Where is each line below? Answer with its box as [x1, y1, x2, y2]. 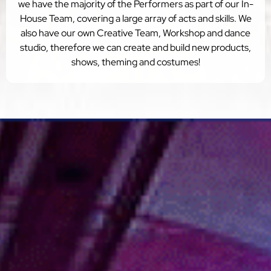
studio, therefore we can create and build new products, [20, 41, 251, 54]
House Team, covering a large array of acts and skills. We [19, 11, 252, 25]
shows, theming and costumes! [71, 55, 200, 68]
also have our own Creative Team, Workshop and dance [21, 26, 250, 39]
